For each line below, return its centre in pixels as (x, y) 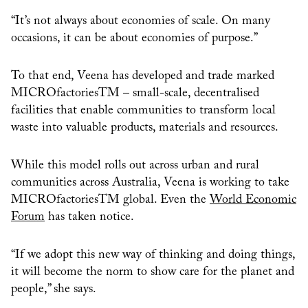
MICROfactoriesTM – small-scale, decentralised (135, 93)
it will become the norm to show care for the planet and (153, 272)
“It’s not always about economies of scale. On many (141, 21)
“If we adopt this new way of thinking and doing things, (153, 255)
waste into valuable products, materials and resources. (145, 128)
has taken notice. (89, 217)
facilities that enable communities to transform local (143, 110)
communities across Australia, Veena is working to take (150, 183)
